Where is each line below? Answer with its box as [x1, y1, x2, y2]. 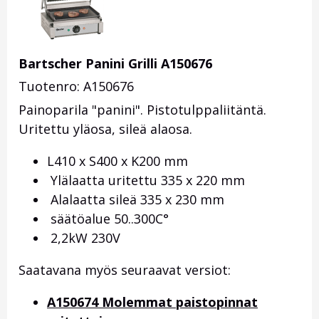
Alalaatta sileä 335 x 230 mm [47, 191, 224, 209]
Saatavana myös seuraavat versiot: [19, 261, 231, 279]
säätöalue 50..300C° [47, 210, 169, 228]
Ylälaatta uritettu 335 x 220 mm [47, 172, 245, 189]
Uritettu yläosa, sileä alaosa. [19, 120, 192, 138]
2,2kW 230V [47, 229, 120, 247]
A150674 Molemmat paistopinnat [47, 293, 258, 311]
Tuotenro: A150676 [19, 78, 134, 95]
